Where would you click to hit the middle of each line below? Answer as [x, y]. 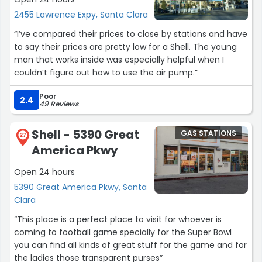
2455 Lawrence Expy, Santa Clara [81, 14]
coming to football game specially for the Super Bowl [123, 232]
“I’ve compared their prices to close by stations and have [131, 34]
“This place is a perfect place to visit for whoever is [118, 220]
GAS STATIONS [208, 133]
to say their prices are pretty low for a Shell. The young [125, 46]
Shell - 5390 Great [85, 134]
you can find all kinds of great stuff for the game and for [130, 245]
